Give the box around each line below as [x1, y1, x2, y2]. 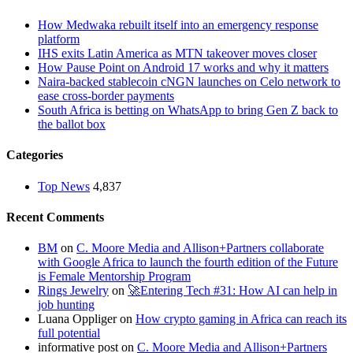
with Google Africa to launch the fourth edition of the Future [38, 255, 338, 269]
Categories [6, 148, 63, 162]
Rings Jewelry [38, 284, 109, 298]
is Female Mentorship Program [38, 269, 191, 284]
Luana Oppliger [38, 312, 117, 326]
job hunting [38, 298, 95, 312]
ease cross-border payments [38, 89, 174, 103]
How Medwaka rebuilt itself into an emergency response [38, 18, 318, 32]
